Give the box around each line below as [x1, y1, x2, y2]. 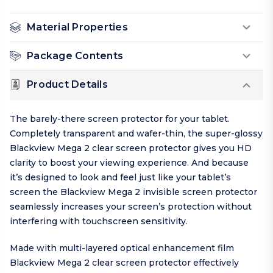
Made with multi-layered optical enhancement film [10, 243, 234, 254]
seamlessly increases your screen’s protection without [10, 201, 252, 213]
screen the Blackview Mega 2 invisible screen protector [10, 186, 257, 198]
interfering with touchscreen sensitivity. [10, 216, 188, 227]
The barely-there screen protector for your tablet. [10, 113, 230, 125]
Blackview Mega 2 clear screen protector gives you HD [10, 143, 252, 154]
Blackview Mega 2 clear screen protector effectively [10, 257, 239, 269]
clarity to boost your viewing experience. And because [10, 157, 249, 169]
